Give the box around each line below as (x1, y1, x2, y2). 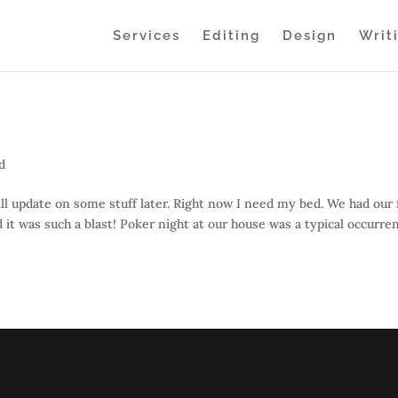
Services (112, 28, 180, 44)
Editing (202, 28, 260, 44)
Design (282, 28, 337, 44)
